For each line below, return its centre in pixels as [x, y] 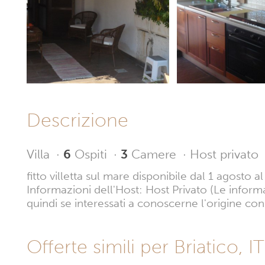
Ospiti [91, 154]
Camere [154, 154]
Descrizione [83, 120]
